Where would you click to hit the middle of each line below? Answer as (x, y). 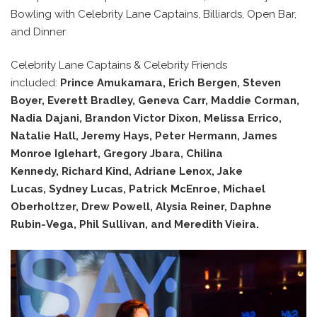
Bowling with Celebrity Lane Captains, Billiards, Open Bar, (154, 14)
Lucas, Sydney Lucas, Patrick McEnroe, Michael (138, 189)
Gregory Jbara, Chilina (163, 154)
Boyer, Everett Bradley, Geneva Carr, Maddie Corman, (155, 101)
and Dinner (38, 31)
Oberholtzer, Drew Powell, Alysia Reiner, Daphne (141, 207)
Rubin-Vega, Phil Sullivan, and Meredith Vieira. (135, 225)
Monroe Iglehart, (57, 154)
